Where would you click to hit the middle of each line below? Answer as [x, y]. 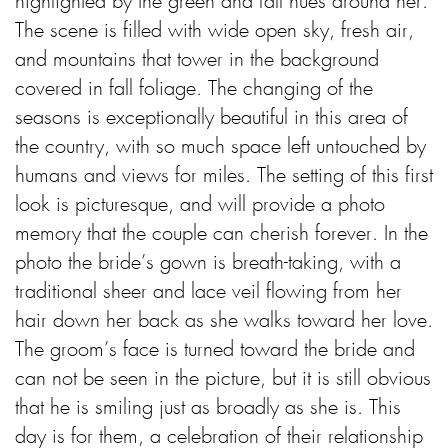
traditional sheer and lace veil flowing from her [208, 292]
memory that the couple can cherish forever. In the [221, 234]
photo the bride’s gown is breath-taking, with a [208, 263]
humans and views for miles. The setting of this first [224, 176]
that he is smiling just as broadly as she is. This [208, 408]
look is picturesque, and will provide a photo [200, 205]
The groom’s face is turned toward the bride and [215, 350]
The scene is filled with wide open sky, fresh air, [214, 31]
